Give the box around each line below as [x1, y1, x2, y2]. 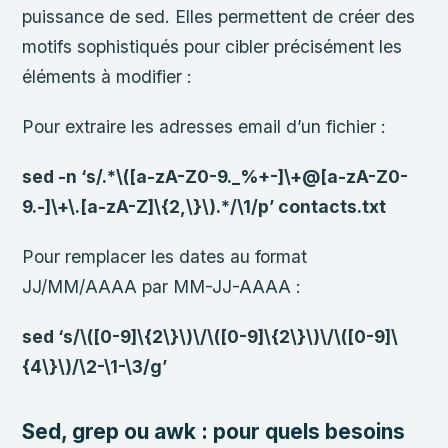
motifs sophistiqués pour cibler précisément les [22, 35, 403, 57]
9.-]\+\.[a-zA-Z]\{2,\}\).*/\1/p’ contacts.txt [22, 196, 387, 218]
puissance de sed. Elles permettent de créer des [22, 5, 416, 27]
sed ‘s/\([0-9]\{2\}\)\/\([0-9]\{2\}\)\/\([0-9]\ [22, 326, 399, 348]
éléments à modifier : [22, 65, 193, 87]
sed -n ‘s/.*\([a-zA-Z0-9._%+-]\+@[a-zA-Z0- [22, 166, 409, 188]
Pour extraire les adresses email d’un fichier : [22, 116, 387, 138]
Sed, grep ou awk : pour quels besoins [22, 418, 406, 444]
